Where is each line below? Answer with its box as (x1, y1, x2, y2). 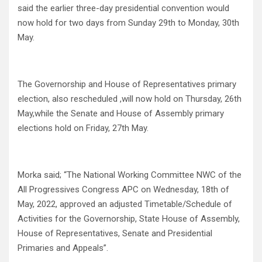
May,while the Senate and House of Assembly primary (18, 108, 224, 119)
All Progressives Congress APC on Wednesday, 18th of (18, 184, 229, 195)
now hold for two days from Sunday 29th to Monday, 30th (18, 18, 239, 29)
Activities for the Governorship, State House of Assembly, (18, 213, 240, 225)
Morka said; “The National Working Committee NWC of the (18, 170, 242, 181)
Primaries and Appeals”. (18, 243, 108, 254)
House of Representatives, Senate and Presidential (18, 228, 212, 239)
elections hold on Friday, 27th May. (18, 123, 149, 134)
